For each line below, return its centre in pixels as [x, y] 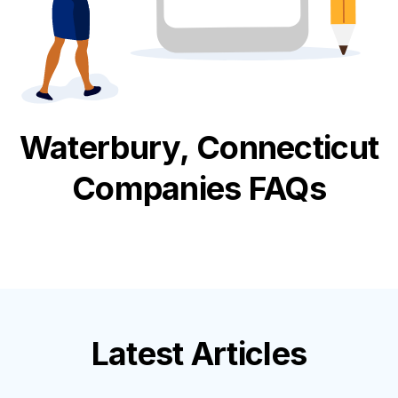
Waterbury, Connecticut [199, 147]
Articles [249, 353]
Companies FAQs [199, 188]
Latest [141, 353]
